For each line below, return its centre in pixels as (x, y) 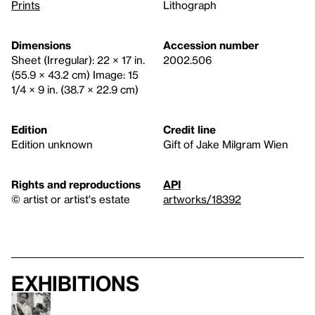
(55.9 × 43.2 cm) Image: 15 (75, 74)
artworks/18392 (202, 199)
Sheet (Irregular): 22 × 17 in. (78, 59)
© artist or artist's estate (71, 199)
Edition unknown (52, 144)
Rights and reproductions (76, 184)
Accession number (211, 45)
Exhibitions (75, 283)
